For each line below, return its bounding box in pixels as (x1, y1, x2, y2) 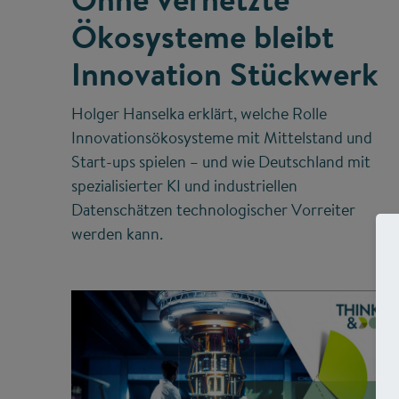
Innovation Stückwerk (71, 52, 379, 97)
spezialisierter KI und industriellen (71, 175, 297, 198)
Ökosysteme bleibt (71, 14, 334, 60)
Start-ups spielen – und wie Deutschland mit (71, 151, 370, 174)
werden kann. (71, 223, 163, 246)
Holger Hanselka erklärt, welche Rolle (71, 102, 327, 126)
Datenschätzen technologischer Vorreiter (71, 199, 355, 222)
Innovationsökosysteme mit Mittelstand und (71, 126, 372, 150)
